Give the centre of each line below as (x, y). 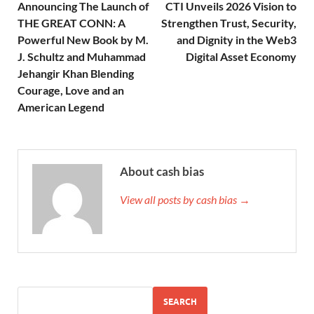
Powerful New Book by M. (83, 39)
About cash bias (162, 171)
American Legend (61, 107)
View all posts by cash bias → (185, 199)
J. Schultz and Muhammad (82, 56)
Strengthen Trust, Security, (229, 22)
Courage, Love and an (71, 90)
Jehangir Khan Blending (76, 73)
